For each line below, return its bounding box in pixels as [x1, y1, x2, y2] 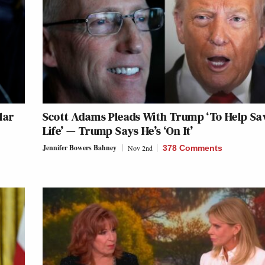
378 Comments [162, 143, 222, 153]
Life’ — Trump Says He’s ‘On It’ [42, 122, 193, 139]
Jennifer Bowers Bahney [42, 142, 117, 153]
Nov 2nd [127, 143, 153, 153]
